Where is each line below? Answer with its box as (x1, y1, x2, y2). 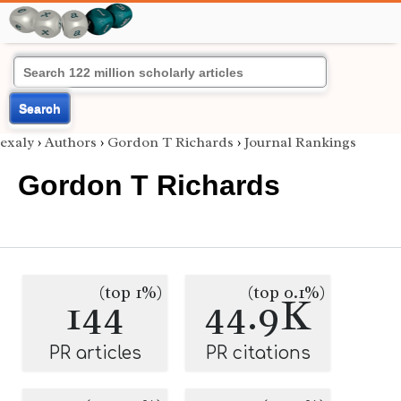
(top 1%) (99, 282, 162, 303)
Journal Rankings (244, 133, 356, 151)
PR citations (205, 344, 311, 363)
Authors (45, 133, 97, 151)
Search (19, 101, 61, 115)
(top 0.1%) (248, 282, 325, 303)
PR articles (48, 344, 141, 363)
